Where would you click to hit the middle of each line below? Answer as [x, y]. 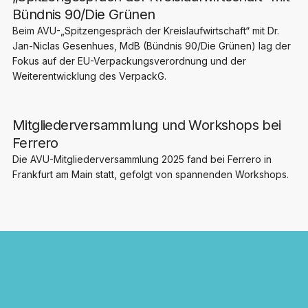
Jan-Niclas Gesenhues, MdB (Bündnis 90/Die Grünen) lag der [151, 45]
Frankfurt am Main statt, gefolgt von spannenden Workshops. [150, 174]
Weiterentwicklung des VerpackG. [89, 76]
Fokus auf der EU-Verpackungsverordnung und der [129, 60]
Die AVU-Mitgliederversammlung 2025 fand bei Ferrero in [142, 159]
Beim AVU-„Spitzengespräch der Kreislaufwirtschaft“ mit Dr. [145, 30]
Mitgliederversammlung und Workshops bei [146, 125]
